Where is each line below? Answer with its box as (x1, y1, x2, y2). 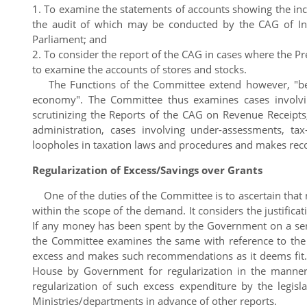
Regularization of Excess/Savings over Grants (32, 162, 262, 177)
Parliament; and (32, 32, 107, 46)
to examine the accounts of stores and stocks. (32, 62, 247, 76)
